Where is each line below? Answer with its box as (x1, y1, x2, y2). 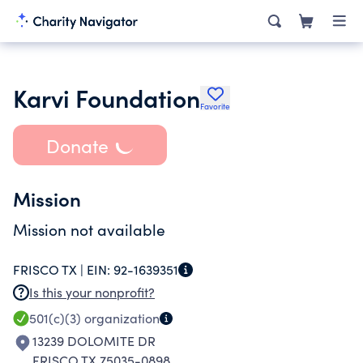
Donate (45, 132, 109, 158)
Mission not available (13, 219, 165, 240)
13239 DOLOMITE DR (32, 332, 156, 349)
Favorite (200, 100, 230, 112)
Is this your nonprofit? (29, 284, 155, 301)
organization (81, 310, 160, 327)
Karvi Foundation (13, 80, 200, 114)
